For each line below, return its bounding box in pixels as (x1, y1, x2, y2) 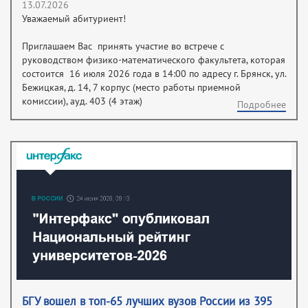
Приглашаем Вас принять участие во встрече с (22, 41, 224, 53)
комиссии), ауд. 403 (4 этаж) (22, 96, 142, 108)
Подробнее (237, 99, 286, 111)
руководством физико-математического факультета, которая (22, 54, 285, 67)
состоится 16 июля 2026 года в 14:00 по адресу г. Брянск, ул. (22, 68, 286, 80)
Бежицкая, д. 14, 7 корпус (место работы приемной (22, 82, 241, 94)
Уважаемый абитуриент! (22, 13, 126, 25)
